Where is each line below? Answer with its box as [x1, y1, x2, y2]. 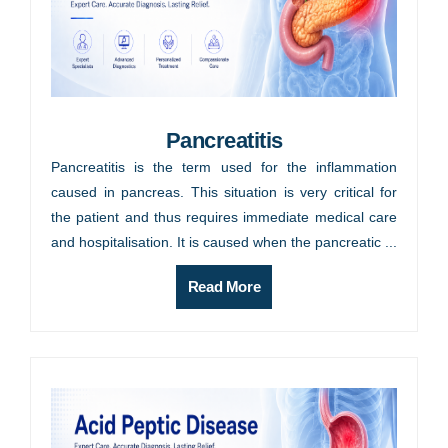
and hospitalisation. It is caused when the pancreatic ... [51, 234, 397, 251]
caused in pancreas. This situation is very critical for [51, 184, 397, 201]
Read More [187, 278, 261, 296]
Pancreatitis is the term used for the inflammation [51, 159, 397, 176]
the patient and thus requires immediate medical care [51, 209, 397, 226]
